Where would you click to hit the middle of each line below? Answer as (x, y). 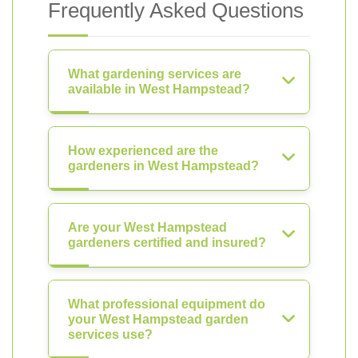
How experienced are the (143, 151)
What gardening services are (155, 74)
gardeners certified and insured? (167, 243)
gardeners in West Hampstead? (163, 166)
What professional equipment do (167, 304)
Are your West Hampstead (147, 227)
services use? (110, 334)
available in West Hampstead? (159, 89)
